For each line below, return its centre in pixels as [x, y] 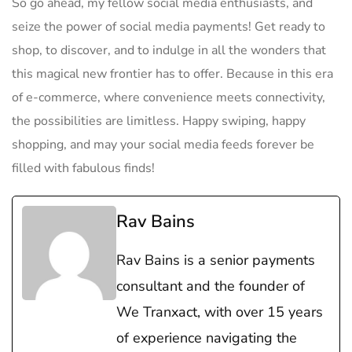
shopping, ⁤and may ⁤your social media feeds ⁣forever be [163, 145]
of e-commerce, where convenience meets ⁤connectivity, [169, 97]
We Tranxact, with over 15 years [220, 312]
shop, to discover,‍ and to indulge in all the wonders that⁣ [169, 50]
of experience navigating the [207, 338]
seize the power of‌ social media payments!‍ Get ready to [169, 27]
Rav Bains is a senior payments [216, 260]
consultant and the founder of [211, 286]
